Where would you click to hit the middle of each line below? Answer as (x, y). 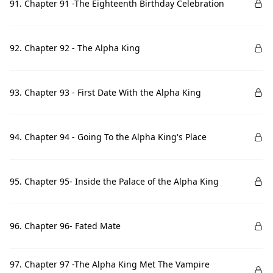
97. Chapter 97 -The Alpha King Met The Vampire (110, 264)
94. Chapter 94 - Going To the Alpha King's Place (108, 137)
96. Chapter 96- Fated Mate (65, 226)
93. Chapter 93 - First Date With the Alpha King (105, 92)
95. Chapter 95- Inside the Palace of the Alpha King (114, 181)
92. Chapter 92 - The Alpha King (75, 48)
